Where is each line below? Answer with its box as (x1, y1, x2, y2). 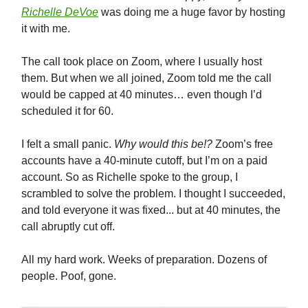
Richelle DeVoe (21, 5, 98, 18)
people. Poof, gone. (21, 269, 116, 282)
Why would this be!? (114, 137, 212, 150)
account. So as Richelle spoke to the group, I (21, 170, 238, 183)
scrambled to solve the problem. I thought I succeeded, (21, 187, 285, 199)
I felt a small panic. (21, 137, 114, 150)
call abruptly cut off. (21, 220, 115, 232)
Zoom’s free (212, 137, 273, 150)
